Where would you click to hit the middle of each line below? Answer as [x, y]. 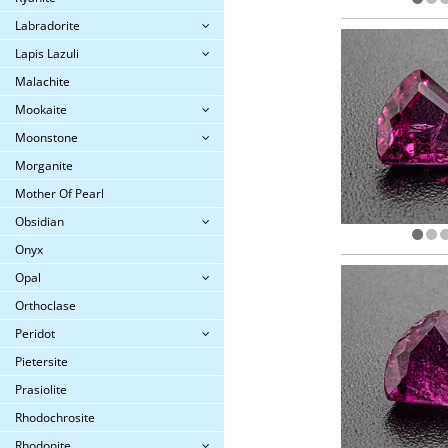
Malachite [42, 81]
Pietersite [41, 361]
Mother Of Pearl [59, 193]
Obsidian [39, 221]
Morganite [44, 165]
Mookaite [41, 109]
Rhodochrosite [55, 417]
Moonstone [46, 137]
